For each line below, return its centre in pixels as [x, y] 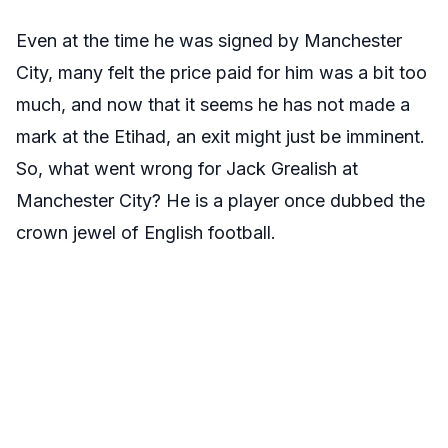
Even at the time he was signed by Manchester [209, 41]
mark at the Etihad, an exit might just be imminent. [220, 137]
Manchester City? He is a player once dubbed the [220, 201]
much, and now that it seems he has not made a [213, 105]
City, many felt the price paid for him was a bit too [221, 73]
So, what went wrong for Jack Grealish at [187, 169]
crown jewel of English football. [146, 233]
